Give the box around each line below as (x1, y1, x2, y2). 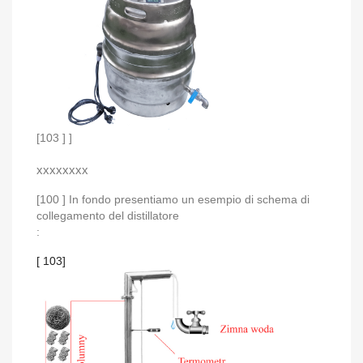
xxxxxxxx (36, 163, 88, 177)
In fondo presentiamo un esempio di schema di (69, 193, 310, 207)
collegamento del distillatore (36, 209, 179, 223)
